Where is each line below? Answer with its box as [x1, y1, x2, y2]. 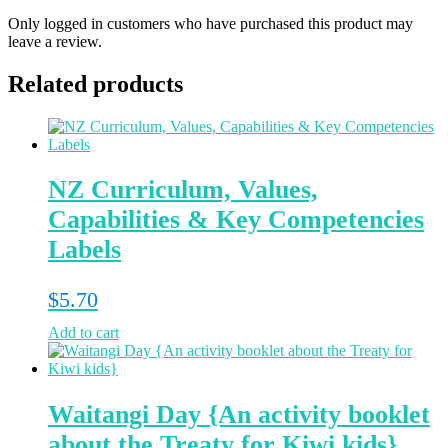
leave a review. [8, 33, 102, 51]
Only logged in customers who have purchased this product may [8, 15, 413, 33]
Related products [8, 70, 183, 97]
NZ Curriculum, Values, [48, 175, 318, 205]
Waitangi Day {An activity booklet [48, 399, 430, 429]
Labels [48, 235, 121, 265]
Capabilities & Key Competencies [48, 205, 424, 235]
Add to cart [48, 324, 119, 341]
